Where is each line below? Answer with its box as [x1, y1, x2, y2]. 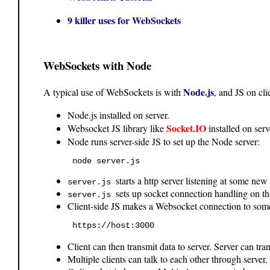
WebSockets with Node [43, 57, 151, 74]
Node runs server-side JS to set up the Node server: [67, 135, 260, 148]
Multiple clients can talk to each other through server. [67, 253, 268, 266]
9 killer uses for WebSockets [67, 13, 181, 27]
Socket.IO [166, 121, 206, 136]
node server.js [67, 156, 145, 166]
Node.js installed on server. [67, 108, 169, 122]
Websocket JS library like [67, 122, 166, 135]
